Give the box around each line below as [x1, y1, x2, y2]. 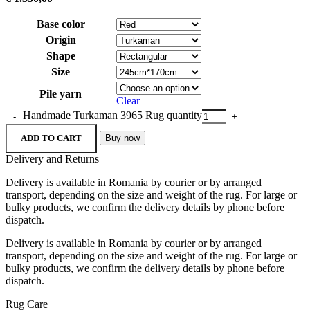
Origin [45, 34, 76, 46]
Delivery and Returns [6, 153, 99, 165]
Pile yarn [39, 88, 82, 100]
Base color [36, 18, 85, 30]
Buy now [105, 133, 140, 144]
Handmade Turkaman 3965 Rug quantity [23, 109, 202, 122]
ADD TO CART [21, 133, 82, 144]
